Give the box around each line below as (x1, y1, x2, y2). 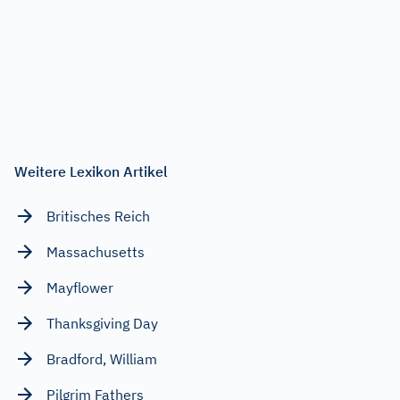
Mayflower (46, 278, 113, 296)
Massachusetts (46, 242, 145, 261)
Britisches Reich (46, 206, 150, 225)
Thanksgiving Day (46, 313, 158, 332)
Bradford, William (46, 349, 157, 368)
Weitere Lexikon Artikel (14, 162, 168, 180)
